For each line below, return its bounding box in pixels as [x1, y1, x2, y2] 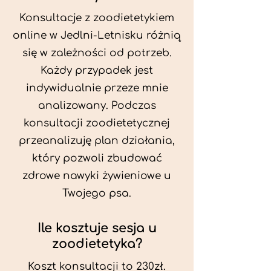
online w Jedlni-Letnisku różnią [13, 30, 181, 41]
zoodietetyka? [51, 237, 142, 251]
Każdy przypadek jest [41, 65, 153, 76]
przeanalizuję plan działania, [19, 135, 175, 146]
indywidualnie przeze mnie [25, 82, 168, 94]
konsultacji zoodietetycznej [24, 117, 170, 129]
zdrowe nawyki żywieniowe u [22, 170, 171, 181]
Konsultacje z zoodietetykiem [19, 12, 174, 24]
